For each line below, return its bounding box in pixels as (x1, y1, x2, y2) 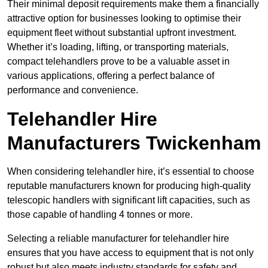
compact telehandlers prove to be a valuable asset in (7, 56, 230, 67)
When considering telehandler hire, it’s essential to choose (7, 166, 254, 177)
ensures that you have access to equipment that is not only (7, 248, 254, 258)
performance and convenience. (7, 85, 138, 96)
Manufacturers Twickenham (7, 132, 261, 154)
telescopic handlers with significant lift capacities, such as (7, 195, 250, 206)
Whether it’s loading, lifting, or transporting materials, (7, 42, 229, 53)
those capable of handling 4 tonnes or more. (7, 209, 193, 220)
